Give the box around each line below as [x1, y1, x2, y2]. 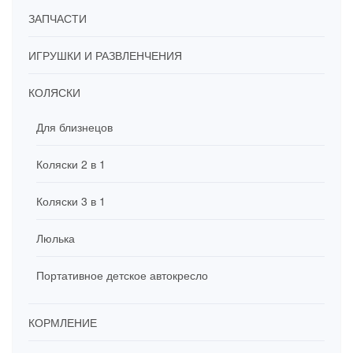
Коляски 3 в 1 [36, 193, 106, 209]
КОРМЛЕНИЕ [28, 314, 97, 330]
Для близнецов [36, 119, 113, 135]
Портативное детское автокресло [36, 267, 208, 283]
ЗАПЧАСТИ [28, 10, 87, 26]
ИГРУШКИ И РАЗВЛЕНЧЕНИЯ [28, 47, 182, 63]
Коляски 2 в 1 [36, 156, 106, 172]
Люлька [36, 230, 75, 246]
